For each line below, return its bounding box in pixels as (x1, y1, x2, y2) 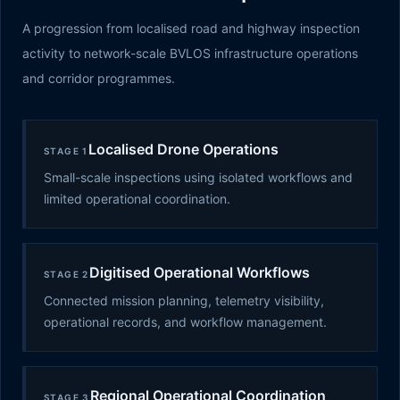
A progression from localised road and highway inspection (22, 21, 360, 36)
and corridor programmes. (22, 71, 175, 86)
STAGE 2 (44, 269, 89, 279)
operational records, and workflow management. (44, 314, 327, 329)
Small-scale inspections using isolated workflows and (44, 170, 353, 185)
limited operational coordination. (44, 191, 230, 206)
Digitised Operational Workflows (88, 263, 310, 281)
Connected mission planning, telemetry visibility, (44, 293, 324, 308)
